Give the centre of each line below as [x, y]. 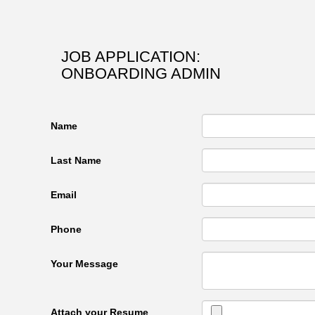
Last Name [76, 160]
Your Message [84, 264]
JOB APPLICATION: [131, 57]
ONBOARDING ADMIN [141, 73]
